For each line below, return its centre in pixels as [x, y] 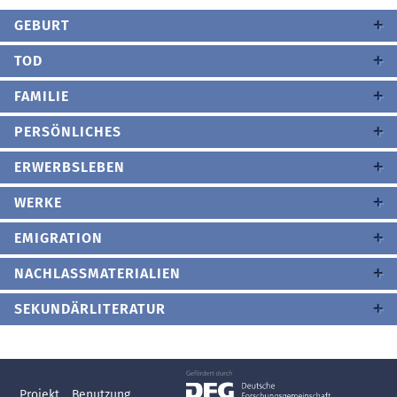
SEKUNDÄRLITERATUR [90, 309]
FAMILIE [42, 96]
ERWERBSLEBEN [70, 167]
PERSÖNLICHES [68, 132]
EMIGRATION [58, 238]
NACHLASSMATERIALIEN [97, 273]
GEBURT [42, 25]
